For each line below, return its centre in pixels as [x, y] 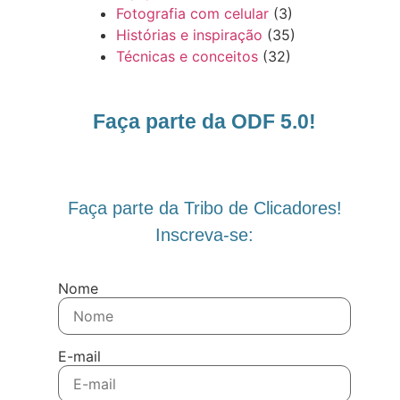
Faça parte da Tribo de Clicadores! [204, 208]
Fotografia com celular [192, 13]
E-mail [79, 356]
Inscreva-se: [205, 234]
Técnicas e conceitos [187, 56]
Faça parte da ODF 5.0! [205, 121]
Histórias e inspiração [189, 34]
